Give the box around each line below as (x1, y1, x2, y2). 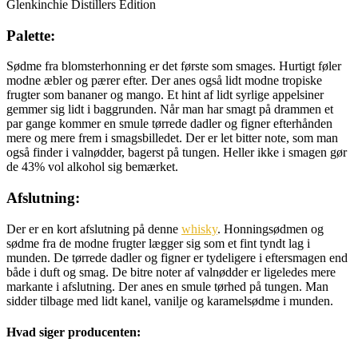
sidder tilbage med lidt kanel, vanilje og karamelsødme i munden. (6, 293, 333, 308)
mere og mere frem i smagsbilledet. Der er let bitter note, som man (6, 131, 338, 145)
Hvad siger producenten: (6, 325, 141, 340)
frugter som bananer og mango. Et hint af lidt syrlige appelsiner (6, 88, 324, 102)
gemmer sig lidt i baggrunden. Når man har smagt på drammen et (6, 102, 333, 117)
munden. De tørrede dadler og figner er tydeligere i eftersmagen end (6, 250, 348, 265)
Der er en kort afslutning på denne (6, 221, 181, 236)
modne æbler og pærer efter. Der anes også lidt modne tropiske (6, 74, 322, 88)
